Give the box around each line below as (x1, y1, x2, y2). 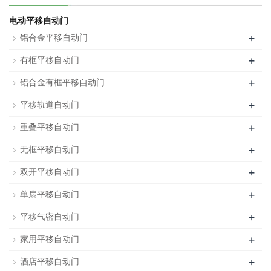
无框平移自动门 (20, 145, 79, 155)
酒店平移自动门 (20, 257, 79, 267)
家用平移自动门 (20, 235, 79, 244)
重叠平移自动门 (20, 123, 79, 132)
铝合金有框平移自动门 (20, 78, 105, 88)
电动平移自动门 (9, 16, 68, 26)
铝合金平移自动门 (20, 33, 88, 43)
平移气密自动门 (20, 212, 79, 222)
